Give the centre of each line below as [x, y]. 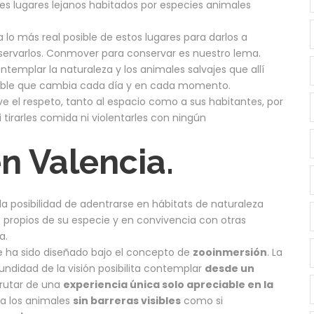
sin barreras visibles [127, 300]
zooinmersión [230, 252]
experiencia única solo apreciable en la [168, 284]
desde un [230, 268]
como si [202, 300]
